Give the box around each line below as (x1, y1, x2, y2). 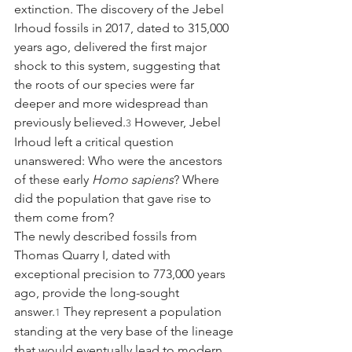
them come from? (14, 210, 114, 225)
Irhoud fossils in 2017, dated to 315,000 (14, 20, 232, 36)
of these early (14, 172, 92, 188)
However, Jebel (131, 115, 224, 130)
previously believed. (14, 115, 126, 130)
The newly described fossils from (14, 229, 200, 244)
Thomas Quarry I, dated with (14, 247, 174, 263)
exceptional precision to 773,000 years (14, 266, 229, 282)
